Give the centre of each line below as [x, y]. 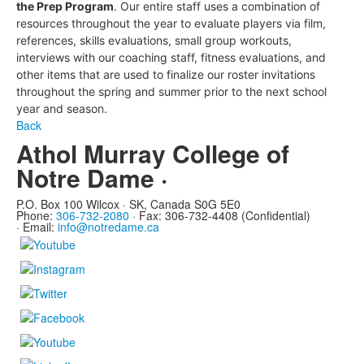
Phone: [36, 216]
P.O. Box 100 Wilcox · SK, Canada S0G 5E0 [128, 204]
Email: [40, 227]
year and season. [63, 109]
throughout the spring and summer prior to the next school [171, 92]
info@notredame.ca [108, 227]
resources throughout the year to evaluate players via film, [171, 24]
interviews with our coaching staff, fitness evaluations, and [171, 58]
